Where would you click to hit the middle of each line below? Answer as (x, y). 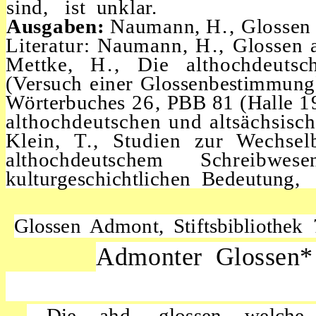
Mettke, (48, 65)
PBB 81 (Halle (233, 103)
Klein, (40, 141)
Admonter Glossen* (205, 256)
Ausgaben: (58, 26)
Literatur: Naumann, (101, 45)
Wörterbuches (69, 103)
